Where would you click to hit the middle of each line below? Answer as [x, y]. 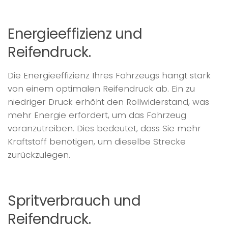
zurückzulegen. [39, 155]
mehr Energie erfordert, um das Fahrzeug [97, 115]
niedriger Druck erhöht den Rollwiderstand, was [108, 102]
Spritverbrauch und [74, 201]
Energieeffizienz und [75, 34]
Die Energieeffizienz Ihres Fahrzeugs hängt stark [109, 76]
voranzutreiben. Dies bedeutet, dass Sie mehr [104, 129]
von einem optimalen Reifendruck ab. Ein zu [101, 89]
